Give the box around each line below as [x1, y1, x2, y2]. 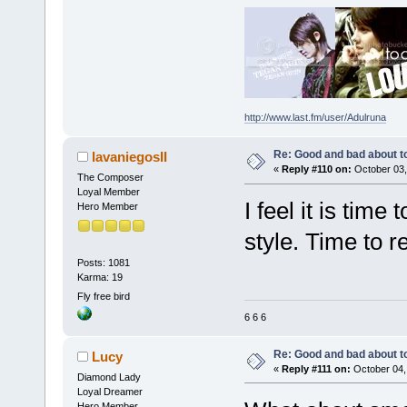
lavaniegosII [92, 149, 168, 165]
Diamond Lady [76, 371, 141, 382]
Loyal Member [76, 186, 140, 198]
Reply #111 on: [281, 362, 351, 374]
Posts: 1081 [76, 256, 130, 268]
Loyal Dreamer [76, 385, 143, 397]
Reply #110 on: [281, 164, 352, 175]
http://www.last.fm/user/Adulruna [243, 112, 386, 124]
